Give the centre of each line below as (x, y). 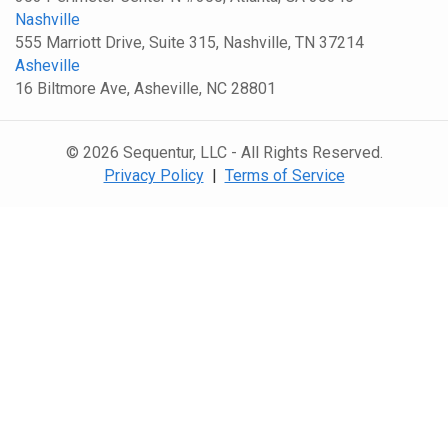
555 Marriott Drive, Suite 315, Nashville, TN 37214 (189, 42)
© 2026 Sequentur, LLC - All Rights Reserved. (224, 152)
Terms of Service (284, 175)
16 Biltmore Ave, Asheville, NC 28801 (145, 88)
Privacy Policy (153, 175)
